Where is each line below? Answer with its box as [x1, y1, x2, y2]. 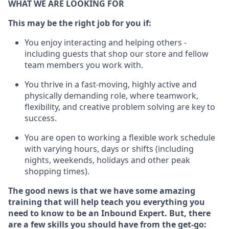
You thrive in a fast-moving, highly [25, 79, 155, 90]
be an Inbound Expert [77, 208, 165, 219]
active [157, 79, 180, 90]
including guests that [25, 48, 106, 59]
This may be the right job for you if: [8, 17, 151, 29]
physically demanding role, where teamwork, [25, 90, 198, 101]
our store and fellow [130, 48, 209, 59]
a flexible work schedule [122, 132, 215, 143]
